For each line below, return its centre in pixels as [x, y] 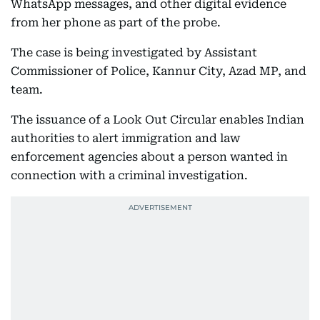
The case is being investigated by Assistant [134, 52]
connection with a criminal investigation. [129, 175]
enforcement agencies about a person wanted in [149, 157]
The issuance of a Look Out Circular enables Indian [157, 120]
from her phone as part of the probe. [116, 22]
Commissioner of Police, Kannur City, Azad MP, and [159, 71]
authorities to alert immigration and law [125, 138]
